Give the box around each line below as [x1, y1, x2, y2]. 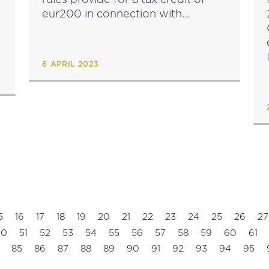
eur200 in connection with [42, 8, 182, 19]
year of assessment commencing [42, 51, 216, 62]
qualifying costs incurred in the [42, 22, 204, 34]
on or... [42, 65, 76, 77]
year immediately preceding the [42, 37, 210, 48]
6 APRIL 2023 [42, 61, 98, 68]
